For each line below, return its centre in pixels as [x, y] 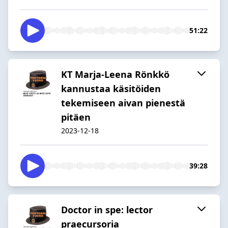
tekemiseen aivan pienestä [123, 103]
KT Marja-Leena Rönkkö [115, 74]
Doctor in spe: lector [107, 209]
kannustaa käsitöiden [111, 88]
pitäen [76, 117]
